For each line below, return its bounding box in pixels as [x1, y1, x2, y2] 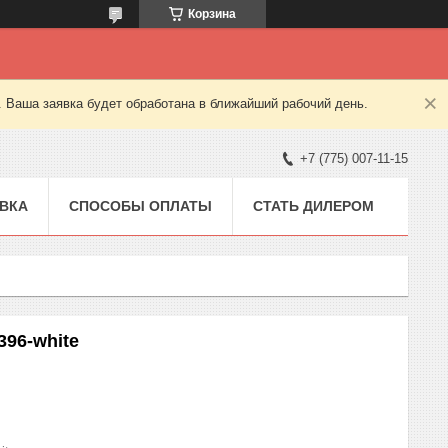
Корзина [188, 7, 236, 21]
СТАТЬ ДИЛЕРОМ [253, 197, 374, 214]
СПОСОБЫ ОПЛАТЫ [69, 197, 212, 214]
